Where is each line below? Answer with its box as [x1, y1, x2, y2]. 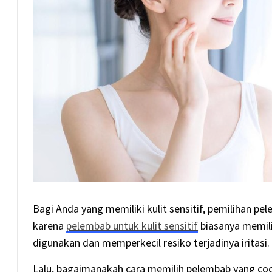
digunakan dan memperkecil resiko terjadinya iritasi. [33, 236, 270, 250]
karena [33, 219, 67, 233]
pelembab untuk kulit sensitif [66, 219, 199, 233]
